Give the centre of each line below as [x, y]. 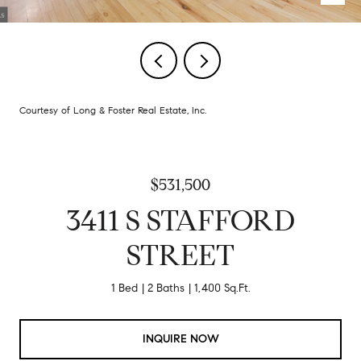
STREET [180, 255]
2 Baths [166, 288]
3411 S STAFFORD [180, 220]
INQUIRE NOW [180, 338]
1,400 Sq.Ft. [222, 288]
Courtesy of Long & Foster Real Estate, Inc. [113, 110]
